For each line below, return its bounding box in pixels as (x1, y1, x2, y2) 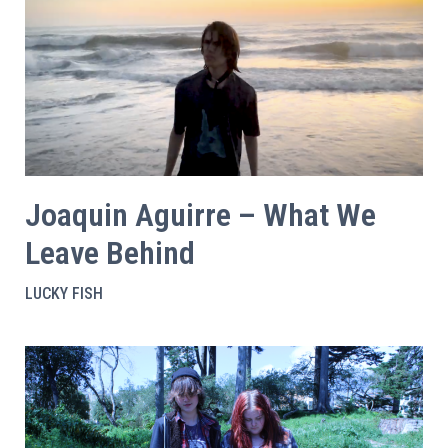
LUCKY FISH (25, 284, 103, 303)
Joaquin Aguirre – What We (25, 196, 376, 234)
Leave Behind (25, 234, 195, 272)
